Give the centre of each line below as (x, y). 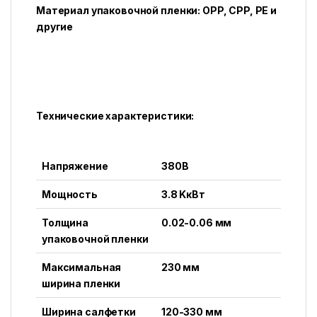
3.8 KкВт (183, 195)
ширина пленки (81, 284)
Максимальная (82, 267)
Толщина (65, 223)
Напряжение (75, 166)
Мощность (70, 195)
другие (55, 27)
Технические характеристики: (115, 116)
